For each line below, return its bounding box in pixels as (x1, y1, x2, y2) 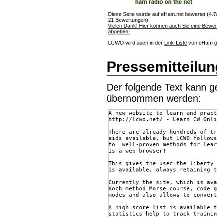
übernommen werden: (107, 93, 201, 104)
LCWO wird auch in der (108, 39, 164, 46)
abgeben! (108, 28, 130, 34)
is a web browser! (108, 148, 166, 155)
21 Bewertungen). (108, 16, 150, 23)
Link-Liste (164, 39, 187, 46)
